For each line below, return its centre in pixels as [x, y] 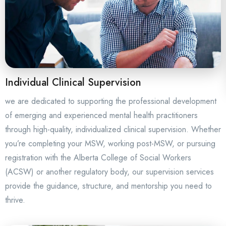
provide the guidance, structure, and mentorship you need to [108, 186]
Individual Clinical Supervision [73, 83]
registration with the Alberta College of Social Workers [98, 158]
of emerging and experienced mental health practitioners [101, 116]
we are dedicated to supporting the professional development [111, 101]
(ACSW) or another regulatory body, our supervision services [109, 172]
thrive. [15, 200]
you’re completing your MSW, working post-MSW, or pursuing [110, 144]
